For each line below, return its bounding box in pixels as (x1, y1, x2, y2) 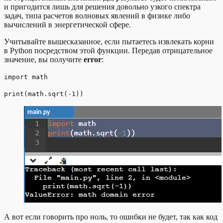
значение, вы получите (4, 55, 84, 64)
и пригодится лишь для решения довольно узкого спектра (4, 2, 201, 11)
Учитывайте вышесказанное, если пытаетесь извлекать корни (4, 37, 214, 46)
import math (4, 73, 48, 81)
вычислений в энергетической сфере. (4, 20, 131, 29)
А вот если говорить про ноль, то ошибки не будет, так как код (4, 212, 218, 221)
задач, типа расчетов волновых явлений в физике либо (4, 11, 190, 20)
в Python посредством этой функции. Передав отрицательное (4, 46, 213, 55)
